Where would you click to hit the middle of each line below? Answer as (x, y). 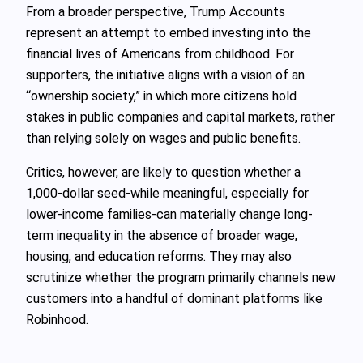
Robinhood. (57, 319)
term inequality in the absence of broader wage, (162, 235)
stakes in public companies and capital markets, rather (180, 117)
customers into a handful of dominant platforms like (174, 298)
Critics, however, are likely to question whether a (163, 172)
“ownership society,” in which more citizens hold (161, 96)
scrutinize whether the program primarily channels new (181, 277)
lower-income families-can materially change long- (169, 214)
